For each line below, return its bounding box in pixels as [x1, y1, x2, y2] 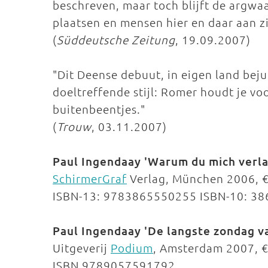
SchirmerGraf [53, 171, 127, 185]
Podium [111, 240, 153, 255]
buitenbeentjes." [53, 102, 145, 116]
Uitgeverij [53, 240, 111, 255]
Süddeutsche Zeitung [57, 32, 175, 47]
